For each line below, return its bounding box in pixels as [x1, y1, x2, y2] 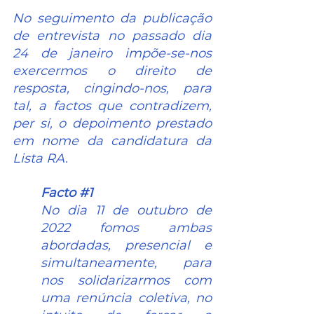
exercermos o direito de [13, 63, 212, 79]
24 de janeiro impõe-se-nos [13, 46, 212, 62]
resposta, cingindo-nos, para [13, 81, 212, 97]
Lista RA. [13, 151, 68, 167]
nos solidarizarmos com [41, 273, 212, 289]
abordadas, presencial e [41, 238, 212, 254]
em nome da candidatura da [13, 133, 212, 149]
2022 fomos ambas [41, 220, 212, 236]
